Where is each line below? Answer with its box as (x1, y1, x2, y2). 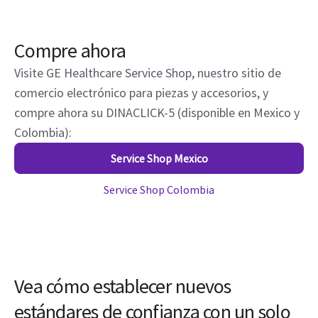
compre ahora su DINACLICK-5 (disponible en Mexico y (14, 104, 300, 121)
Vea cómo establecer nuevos (14, 273, 231, 300)
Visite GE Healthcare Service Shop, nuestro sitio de (14, 65, 281, 82)
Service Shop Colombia (104, 182, 214, 197)
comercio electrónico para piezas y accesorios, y (14, 84, 268, 102)
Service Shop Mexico (110, 151, 208, 166)
